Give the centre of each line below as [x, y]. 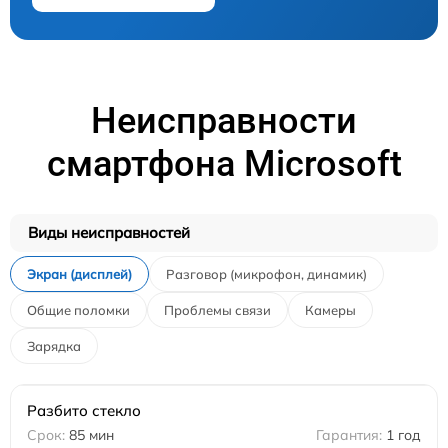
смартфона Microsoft [224, 163]
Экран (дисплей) [79, 273]
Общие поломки [78, 309]
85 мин [91, 434]
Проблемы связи [217, 309]
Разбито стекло [84, 410]
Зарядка [54, 345]
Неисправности [224, 120]
